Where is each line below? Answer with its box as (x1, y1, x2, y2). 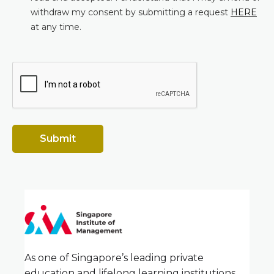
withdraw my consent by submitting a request (31, 7, 231, 18)
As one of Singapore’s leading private (24, 251, 204, 264)
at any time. (31, 21, 81, 33)
